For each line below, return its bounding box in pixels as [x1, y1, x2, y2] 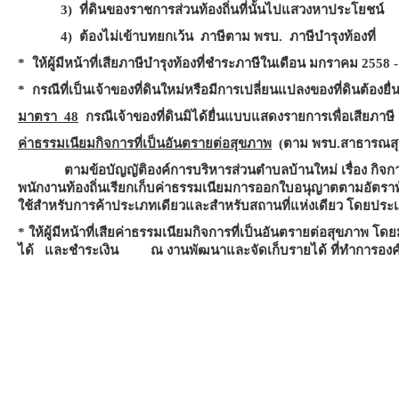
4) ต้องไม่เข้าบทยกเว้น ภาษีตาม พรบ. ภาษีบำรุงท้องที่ [18, 29, 394, 44]
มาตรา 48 [18, 110, 78, 124]
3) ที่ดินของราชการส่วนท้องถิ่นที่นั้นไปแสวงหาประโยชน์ [18, 3, 384, 17]
